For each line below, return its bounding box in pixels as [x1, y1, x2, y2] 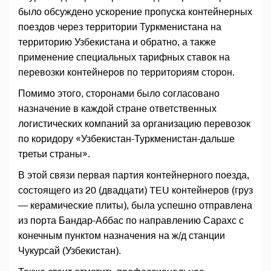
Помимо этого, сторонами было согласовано [18, 88, 220, 99]
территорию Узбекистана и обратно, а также [18, 37, 216, 48]
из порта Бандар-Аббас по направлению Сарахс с [18, 215, 244, 226]
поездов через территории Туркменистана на [18, 22, 221, 33]
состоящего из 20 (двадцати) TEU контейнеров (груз [18, 185, 253, 196]
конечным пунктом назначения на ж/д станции [18, 230, 225, 241]
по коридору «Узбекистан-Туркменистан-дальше [18, 134, 235, 145]
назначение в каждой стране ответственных [18, 103, 217, 114]
